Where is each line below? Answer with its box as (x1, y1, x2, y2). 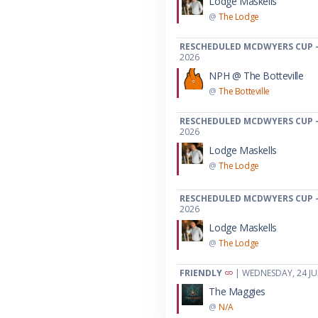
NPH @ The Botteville (209, 68, 304, 82)
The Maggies (209, 284, 265, 298)
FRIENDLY (180, 266, 223, 279)
